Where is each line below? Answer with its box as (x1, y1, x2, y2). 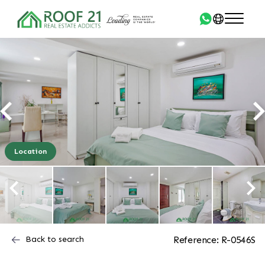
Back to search (25, 234, 84, 244)
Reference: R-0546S (173, 234, 256, 245)
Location (14, 147, 47, 156)
